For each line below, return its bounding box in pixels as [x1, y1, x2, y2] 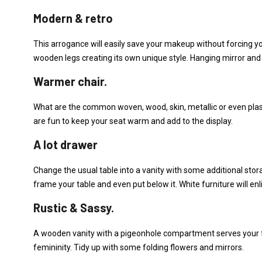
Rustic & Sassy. [33, 201, 114, 215]
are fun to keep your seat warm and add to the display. [33, 116, 233, 126]
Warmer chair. [33, 74, 107, 88]
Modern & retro [33, 11, 113, 25]
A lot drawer [33, 137, 98, 151]
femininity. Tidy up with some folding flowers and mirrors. [33, 243, 244, 252]
